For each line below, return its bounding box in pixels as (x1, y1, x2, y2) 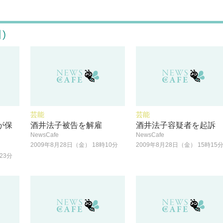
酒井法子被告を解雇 (30, 121, 103, 129)
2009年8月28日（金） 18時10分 (30, 141, 118, 148)
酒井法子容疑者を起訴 (136, 121, 216, 129)
